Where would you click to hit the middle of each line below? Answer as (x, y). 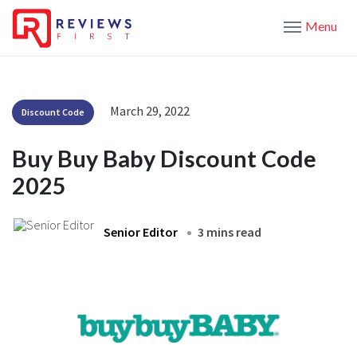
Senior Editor (141, 231)
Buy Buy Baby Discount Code (164, 158)
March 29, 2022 (150, 110)
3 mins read (229, 231)
